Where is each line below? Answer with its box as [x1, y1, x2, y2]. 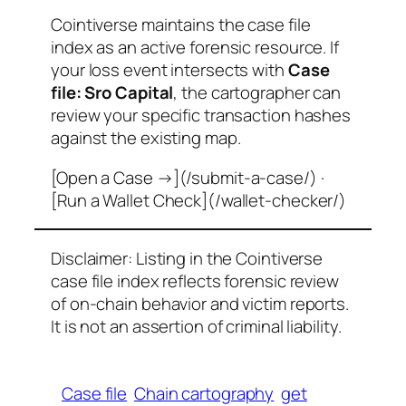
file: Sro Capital [51, 81, 174, 105]
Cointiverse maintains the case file [51, 13, 311, 37]
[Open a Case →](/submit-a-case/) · [51, 165, 324, 189]
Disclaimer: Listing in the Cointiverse [51, 246, 324, 270]
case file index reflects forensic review [51, 268, 339, 293]
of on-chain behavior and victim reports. [51, 291, 349, 315]
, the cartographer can [173, 81, 342, 105]
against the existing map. [51, 126, 241, 150]
